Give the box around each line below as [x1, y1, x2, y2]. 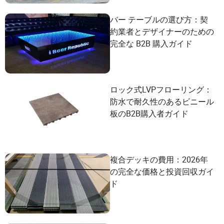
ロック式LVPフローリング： [110, 84, 212, 95]
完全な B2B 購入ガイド [110, 38, 192, 49]
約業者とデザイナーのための [110, 26, 214, 37]
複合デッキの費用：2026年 [110, 154, 208, 165]
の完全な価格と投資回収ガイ [110, 166, 214, 177]
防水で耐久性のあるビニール [110, 96, 214, 107]
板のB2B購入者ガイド [110, 108, 188, 119]
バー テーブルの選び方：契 [110, 14, 208, 25]
